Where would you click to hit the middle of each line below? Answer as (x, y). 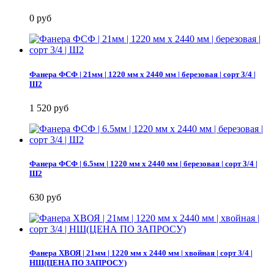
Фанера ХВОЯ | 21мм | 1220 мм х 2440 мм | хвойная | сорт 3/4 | (141, 253)
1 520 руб (49, 108)
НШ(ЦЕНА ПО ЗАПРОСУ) (78, 263)
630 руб (45, 198)
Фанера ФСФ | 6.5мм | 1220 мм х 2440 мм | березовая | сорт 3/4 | (143, 163)
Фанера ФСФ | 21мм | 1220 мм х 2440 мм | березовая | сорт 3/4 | (143, 74)
